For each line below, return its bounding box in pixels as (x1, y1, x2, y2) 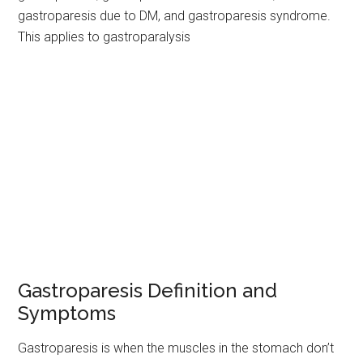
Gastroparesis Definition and (18, 279, 278, 302)
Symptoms (18, 301, 117, 325)
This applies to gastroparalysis (18, 29, 191, 45)
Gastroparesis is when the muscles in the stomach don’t (18, 340, 335, 356)
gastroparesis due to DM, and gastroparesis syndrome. (18, 8, 331, 23)
